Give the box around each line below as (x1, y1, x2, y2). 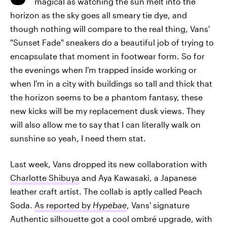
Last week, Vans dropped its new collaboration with (10, 159, 207, 169)
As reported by (34, 200, 93, 210)
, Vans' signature (127, 200, 190, 210)
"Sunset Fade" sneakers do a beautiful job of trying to (10, 37, 214, 47)
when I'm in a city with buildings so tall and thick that (10, 79, 212, 88)
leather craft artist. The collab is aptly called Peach (10, 186, 202, 196)
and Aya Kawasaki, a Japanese (80, 173, 197, 182)
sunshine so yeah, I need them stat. (10, 133, 146, 143)
